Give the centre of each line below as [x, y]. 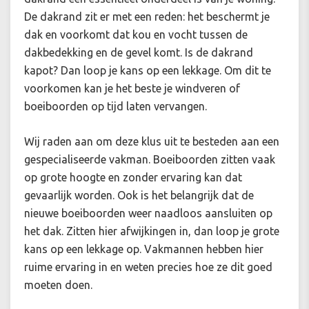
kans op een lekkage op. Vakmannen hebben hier [144, 249]
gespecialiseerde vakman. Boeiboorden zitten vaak [150, 160]
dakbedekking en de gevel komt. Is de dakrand [139, 53]
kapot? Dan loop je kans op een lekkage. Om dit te [148, 71]
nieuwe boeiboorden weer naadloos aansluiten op [148, 213]
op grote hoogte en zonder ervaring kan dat [133, 178]
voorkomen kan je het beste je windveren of [132, 89]
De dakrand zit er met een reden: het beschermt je [147, 17]
